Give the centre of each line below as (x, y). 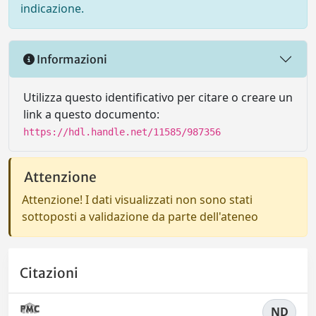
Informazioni (71, 59)
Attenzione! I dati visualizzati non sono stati (137, 200)
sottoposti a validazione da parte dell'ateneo (140, 217)
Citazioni (49, 273)
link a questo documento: (91, 115)
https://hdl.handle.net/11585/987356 (122, 132)
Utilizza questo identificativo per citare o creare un (158, 98)
